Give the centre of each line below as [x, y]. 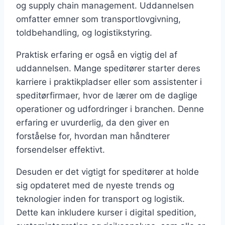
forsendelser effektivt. [61, 150]
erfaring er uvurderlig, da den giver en [93, 123]
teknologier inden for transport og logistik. [100, 199]
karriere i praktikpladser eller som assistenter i [109, 82]
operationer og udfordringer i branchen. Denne [110, 109]
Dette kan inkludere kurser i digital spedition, [106, 213]
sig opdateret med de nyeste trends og [95, 186]
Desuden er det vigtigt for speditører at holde [107, 172]
